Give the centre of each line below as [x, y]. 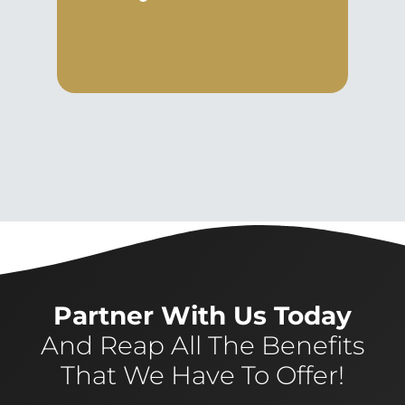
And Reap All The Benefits [202, 346]
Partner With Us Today [202, 316]
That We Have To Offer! [202, 376]
